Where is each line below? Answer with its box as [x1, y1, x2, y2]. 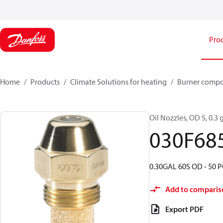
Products [30, 77, 60, 87]
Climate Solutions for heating [70, 77, 167, 87]
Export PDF [165, 204, 204, 214]
